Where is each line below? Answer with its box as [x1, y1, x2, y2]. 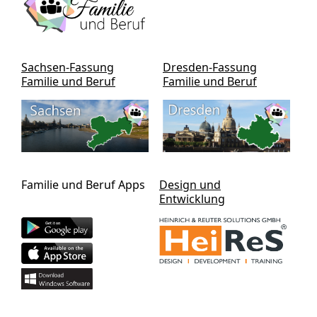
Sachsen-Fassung [21, 59, 114, 75]
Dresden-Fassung [163, 59, 257, 75]
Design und [159, 177, 221, 193]
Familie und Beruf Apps [21, 177, 145, 193]
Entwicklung [159, 191, 225, 207]
